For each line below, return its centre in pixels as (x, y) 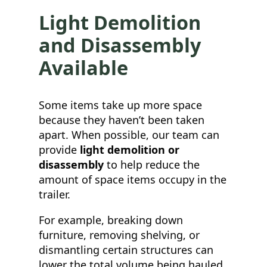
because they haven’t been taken (122, 120)
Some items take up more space (120, 105)
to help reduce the (152, 165)
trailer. (55, 195)
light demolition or (130, 150)
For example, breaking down (111, 220)
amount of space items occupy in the (133, 180)
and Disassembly (120, 44)
